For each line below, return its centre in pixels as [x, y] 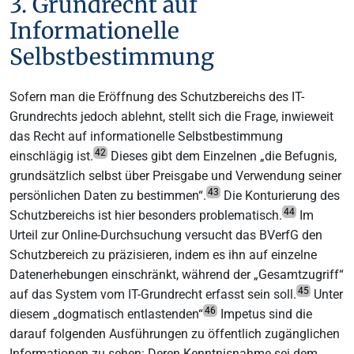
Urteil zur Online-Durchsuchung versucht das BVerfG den [166, 235]
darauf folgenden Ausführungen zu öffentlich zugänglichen [175, 333]
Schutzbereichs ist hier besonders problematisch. [146, 215]
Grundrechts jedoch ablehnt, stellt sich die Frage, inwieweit [171, 116]
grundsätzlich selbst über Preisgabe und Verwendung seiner [175, 175]
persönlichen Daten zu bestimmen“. [108, 195]
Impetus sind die [265, 314]
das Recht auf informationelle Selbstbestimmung [146, 136]
